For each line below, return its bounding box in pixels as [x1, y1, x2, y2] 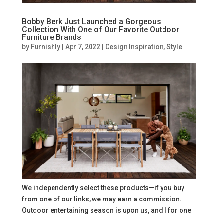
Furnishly [30, 42, 60, 51]
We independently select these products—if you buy [21, 183, 184, 192]
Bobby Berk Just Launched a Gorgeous [21, 17, 161, 26]
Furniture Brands [21, 32, 81, 42]
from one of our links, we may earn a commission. [21, 195, 182, 203]
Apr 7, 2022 [65, 42, 100, 51]
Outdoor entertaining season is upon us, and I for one [21, 206, 191, 214]
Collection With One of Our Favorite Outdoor [21, 24, 179, 34]
